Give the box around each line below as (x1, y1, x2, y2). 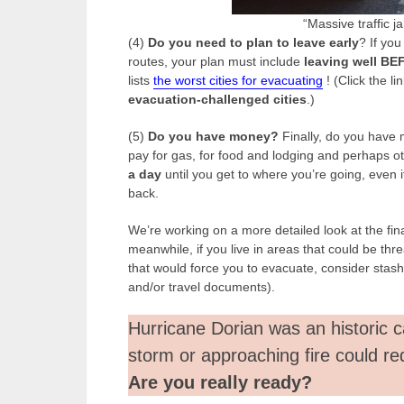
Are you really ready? (128, 372, 312, 392)
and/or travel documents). (128, 279, 275, 294)
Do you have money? (148, 128, 279, 143)
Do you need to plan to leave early (148, 34, 359, 50)
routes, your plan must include (128, 53, 304, 69)
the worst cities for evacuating (153, 72, 323, 87)
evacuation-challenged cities (128, 91, 307, 106)
